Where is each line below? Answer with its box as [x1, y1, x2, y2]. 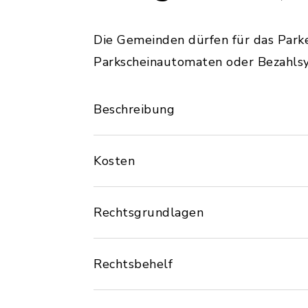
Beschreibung [93, 101, 175, 118]
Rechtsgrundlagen [93, 204, 203, 221]
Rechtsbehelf [93, 256, 173, 272]
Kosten [93, 153, 135, 169]
